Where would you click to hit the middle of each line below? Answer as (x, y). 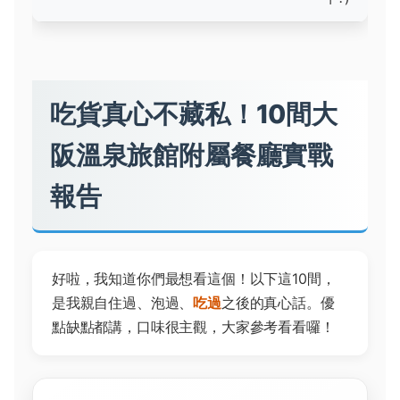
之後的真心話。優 (278, 302)
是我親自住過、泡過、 (123, 302)
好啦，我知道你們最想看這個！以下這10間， (194, 278)
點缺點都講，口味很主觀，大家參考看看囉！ (193, 326)
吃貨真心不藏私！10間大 (194, 113)
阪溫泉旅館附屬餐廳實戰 (192, 154)
